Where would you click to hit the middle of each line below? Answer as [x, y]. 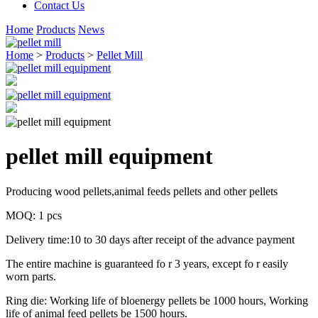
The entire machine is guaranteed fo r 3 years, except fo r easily [147, 263]
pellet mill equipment [109, 157]
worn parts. [31, 276]
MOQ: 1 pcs [34, 215]
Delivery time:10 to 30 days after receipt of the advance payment [150, 239]
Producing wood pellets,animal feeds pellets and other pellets [142, 191]
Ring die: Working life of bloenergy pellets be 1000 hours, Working [157, 300]
